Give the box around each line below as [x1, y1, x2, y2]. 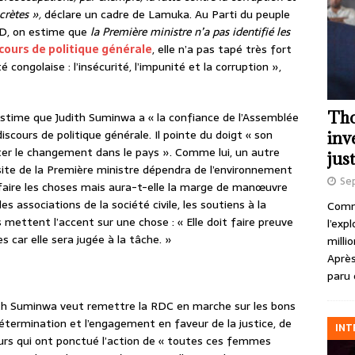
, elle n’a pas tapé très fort [152, 40, 292, 59]
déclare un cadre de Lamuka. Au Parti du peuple [44, 6, 290, 24]
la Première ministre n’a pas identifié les [90, 23, 290, 41]
